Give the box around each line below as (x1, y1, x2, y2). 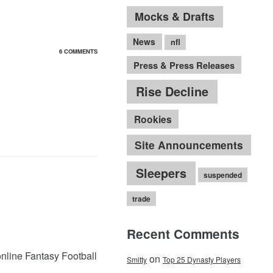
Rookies (133, 112, 172, 126)
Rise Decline (135, 82, 208, 100)
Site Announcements (135, 137, 243, 153)
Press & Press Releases (133, 58, 235, 72)
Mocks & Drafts (135, 9, 215, 25)
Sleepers (135, 164, 186, 182)
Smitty (126, 254, 147, 265)
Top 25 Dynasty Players (162, 254, 241, 265)
